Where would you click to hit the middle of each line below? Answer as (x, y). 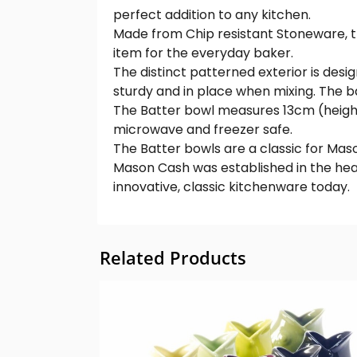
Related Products (173, 257)
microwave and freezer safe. (203, 130)
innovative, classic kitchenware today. (231, 187)
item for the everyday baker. (203, 53)
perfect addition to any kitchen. (212, 15)
